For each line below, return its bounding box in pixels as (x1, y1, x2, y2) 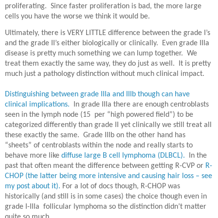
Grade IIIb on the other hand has (83, 131, 185, 140)
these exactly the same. (5, 131, 79, 140)
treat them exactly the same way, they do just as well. (5, 60, 175, 68)
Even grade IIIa (162, 39, 209, 48)
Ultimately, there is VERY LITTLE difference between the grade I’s (5, 29, 210, 37)
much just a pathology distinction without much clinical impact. (5, 70, 204, 78)
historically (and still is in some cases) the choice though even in (5, 193, 207, 201)
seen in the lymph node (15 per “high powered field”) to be (5, 111, 193, 119)
